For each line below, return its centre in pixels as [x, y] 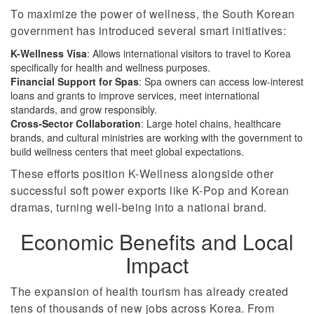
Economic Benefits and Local [157, 241]
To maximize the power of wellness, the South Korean [153, 14]
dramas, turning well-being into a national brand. [139, 207]
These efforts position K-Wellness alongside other [142, 173]
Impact [157, 265]
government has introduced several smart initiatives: [148, 30]
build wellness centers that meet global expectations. [127, 151]
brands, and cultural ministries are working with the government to [157, 137]
